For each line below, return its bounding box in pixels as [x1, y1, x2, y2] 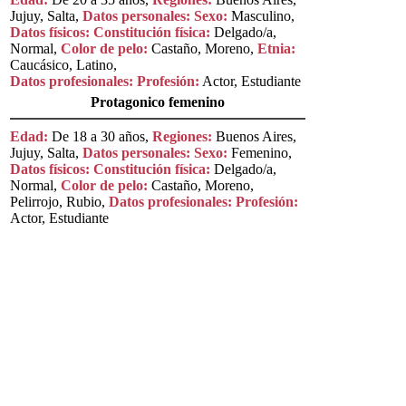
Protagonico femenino [91, 93, 225, 110]
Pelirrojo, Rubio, [10, 193, 109, 209]
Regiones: [152, 128, 212, 144]
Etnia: [257, 40, 295, 56]
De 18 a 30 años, [48, 128, 152, 144]
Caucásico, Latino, [10, 56, 117, 72]
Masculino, [227, 7, 295, 24]
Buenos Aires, [212, 128, 296, 144]
